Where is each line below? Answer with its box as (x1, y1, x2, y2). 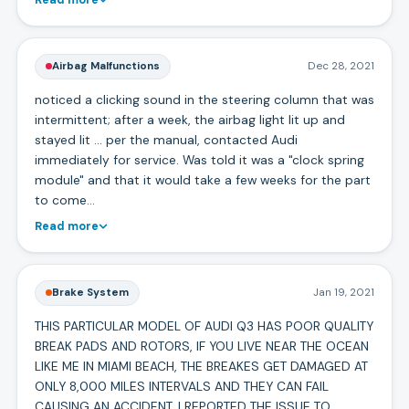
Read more (34, 218, 99, 234)
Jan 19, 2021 (313, 285, 375, 299)
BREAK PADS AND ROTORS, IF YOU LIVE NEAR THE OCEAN (34, 337, 369, 354)
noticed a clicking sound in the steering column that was (34, 90, 374, 108)
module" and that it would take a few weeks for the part (34, 171, 371, 188)
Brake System (51, 285, 129, 299)
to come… (34, 191, 95, 208)
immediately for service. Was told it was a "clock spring (34, 151, 364, 168)
